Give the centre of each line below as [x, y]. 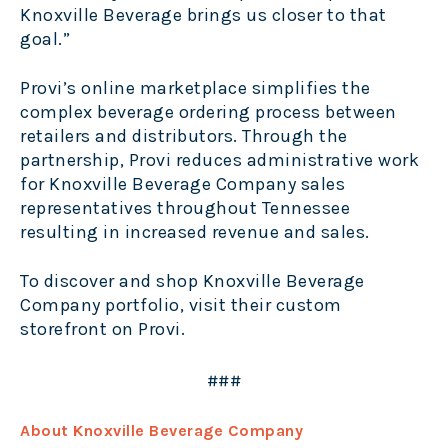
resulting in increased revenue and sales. [199, 232]
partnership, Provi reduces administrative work [219, 160]
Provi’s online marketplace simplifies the [195, 88]
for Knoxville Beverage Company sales [182, 184]
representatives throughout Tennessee [185, 208]
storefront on [79, 329]
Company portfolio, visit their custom [181, 305]
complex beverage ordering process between [208, 112]
